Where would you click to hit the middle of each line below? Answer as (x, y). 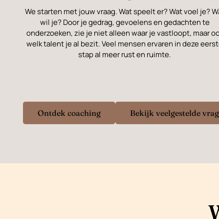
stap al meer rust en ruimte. (125, 54)
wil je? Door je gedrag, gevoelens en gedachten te (125, 22)
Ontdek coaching (69, 113)
